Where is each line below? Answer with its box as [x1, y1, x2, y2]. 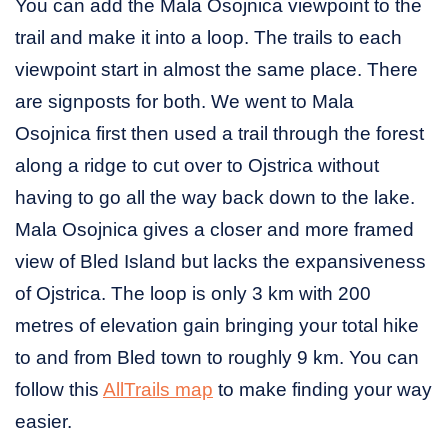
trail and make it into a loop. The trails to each [15, 26, 402, 48]
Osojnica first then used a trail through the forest [15, 122, 424, 144]
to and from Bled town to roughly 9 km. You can [15, 346, 419, 368]
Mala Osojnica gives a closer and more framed [15, 218, 414, 240]
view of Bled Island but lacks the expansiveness [15, 250, 426, 272]
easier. [15, 410, 72, 432]
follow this [15, 378, 103, 400]
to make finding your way [213, 378, 432, 400]
